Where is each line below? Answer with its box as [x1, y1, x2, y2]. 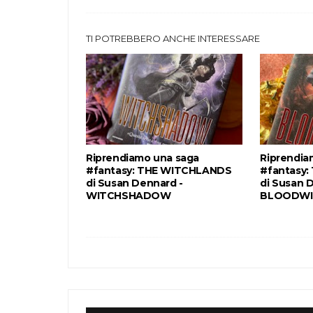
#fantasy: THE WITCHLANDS [86, 163, 232, 177]
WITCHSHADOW [86, 189, 171, 202]
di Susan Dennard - [86, 176, 183, 189]
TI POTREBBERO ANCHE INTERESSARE [86, 32, 260, 44]
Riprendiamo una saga [86, 151, 199, 164]
